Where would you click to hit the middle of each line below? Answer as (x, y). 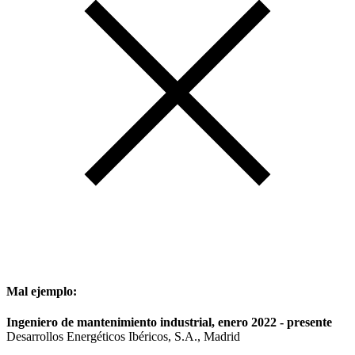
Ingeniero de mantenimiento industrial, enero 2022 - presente (169, 322)
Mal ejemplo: (42, 291)
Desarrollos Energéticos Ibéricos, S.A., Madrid (123, 336)
